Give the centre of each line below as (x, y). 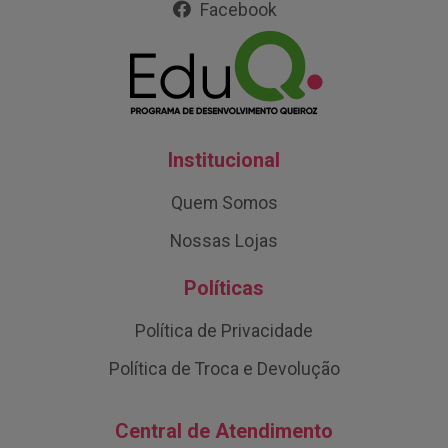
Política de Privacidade (224, 331)
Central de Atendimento (224, 431)
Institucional (224, 160)
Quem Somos (224, 203)
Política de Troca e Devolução (224, 369)
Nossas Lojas (224, 241)
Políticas (224, 288)
